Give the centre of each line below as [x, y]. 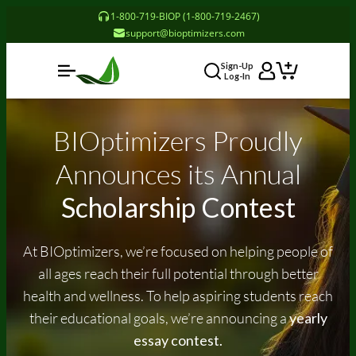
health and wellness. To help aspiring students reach [178, 296]
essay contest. [178, 340]
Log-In [238, 76]
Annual [261, 174]
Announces [121, 174]
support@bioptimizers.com [185, 33]
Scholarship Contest [178, 207]
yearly [308, 318]
